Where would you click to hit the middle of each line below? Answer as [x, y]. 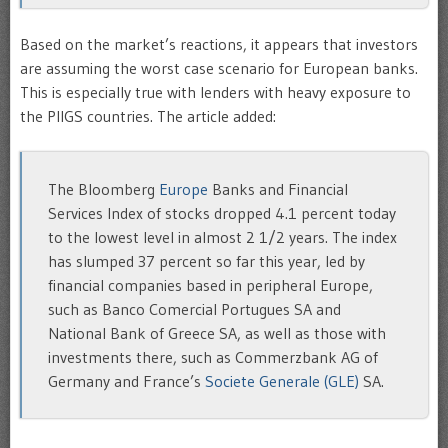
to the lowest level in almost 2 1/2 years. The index [222, 237]
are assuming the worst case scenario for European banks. [219, 67]
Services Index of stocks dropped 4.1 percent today [221, 213]
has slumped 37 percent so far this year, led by [206, 261]
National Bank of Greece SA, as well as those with [216, 333]
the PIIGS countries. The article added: [148, 115]
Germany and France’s [126, 381]
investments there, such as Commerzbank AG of [212, 357]
